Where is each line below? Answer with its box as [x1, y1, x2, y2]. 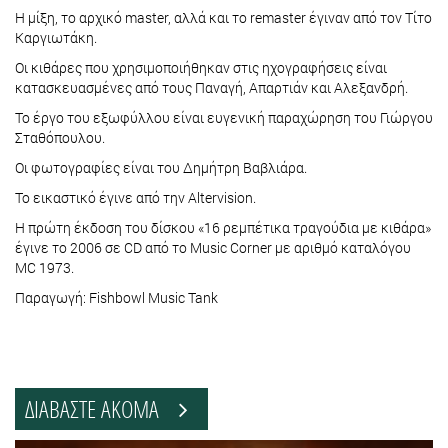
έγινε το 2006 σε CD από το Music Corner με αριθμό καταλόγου [15, 237, 411, 257]
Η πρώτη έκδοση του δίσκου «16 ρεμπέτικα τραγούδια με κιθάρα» [15, 217, 431, 237]
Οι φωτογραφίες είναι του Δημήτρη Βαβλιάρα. [15, 157, 310, 177]
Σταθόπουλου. [15, 127, 105, 147]
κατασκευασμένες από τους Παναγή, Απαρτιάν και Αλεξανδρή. [15, 77, 408, 97]
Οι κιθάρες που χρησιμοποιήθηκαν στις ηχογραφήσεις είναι [15, 57, 387, 77]
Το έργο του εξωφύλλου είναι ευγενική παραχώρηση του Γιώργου [15, 107, 433, 127]
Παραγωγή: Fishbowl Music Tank [15, 287, 218, 307]
